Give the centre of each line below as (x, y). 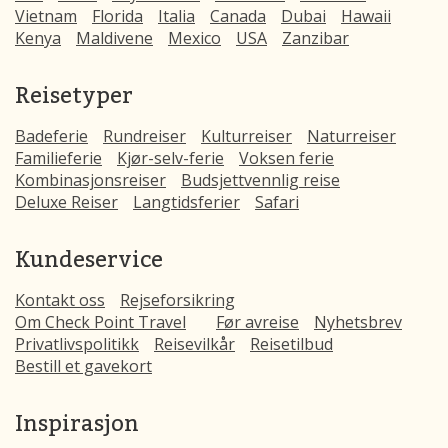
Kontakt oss (60, 299)
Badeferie (51, 135)
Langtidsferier (186, 201)
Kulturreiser (246, 135)
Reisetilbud (291, 343)
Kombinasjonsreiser (90, 179)
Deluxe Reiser (66, 201)
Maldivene (114, 37)
